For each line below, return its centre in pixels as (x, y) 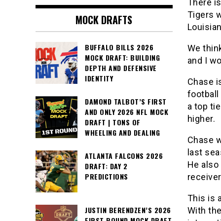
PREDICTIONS (107, 177)
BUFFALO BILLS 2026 (119, 47)
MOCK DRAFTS (104, 20)
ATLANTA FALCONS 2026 (124, 156)
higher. (201, 119)
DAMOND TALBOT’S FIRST (126, 102)
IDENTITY (99, 78)
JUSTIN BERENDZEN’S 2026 (128, 210)
